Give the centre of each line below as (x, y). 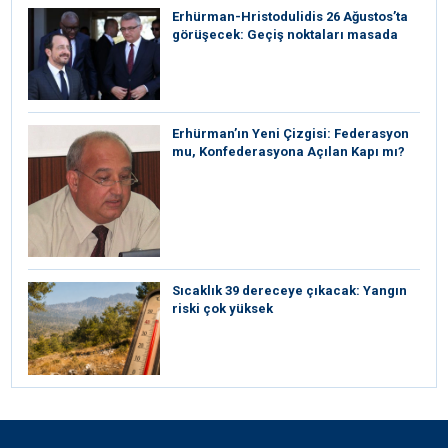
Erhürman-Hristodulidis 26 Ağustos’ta (290, 16)
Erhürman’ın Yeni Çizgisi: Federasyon (290, 134)
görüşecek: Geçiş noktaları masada (285, 34)
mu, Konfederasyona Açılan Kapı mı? (288, 152)
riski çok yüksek (222, 309)
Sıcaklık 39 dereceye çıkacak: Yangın (289, 291)
